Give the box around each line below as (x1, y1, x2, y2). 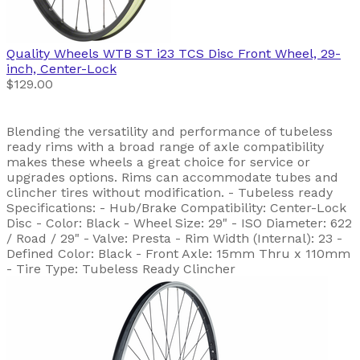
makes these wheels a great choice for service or (6, 153, 310, 170)
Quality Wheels (6, 45, 99, 61)
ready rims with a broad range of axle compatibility (6, 138, 324, 154)
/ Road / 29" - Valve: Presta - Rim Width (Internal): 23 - (6, 230, 342, 246)
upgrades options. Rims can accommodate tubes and (6, 169, 338, 185)
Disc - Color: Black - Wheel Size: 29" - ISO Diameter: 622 (6, 215, 352, 231)
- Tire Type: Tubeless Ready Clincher (6, 260, 235, 276)
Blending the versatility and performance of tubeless (6, 123, 333, 139)
